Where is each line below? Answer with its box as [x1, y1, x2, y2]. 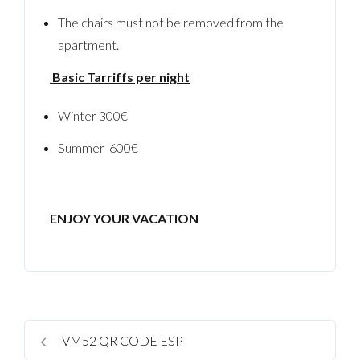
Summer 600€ [57, 140, 138, 155]
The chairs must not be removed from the [57, 14, 284, 30]
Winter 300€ [57, 108, 128, 123]
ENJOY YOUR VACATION [50, 211, 199, 226]
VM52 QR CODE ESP [59, 333, 183, 349]
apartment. [57, 37, 119, 52]
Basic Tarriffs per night [50, 69, 190, 84]
